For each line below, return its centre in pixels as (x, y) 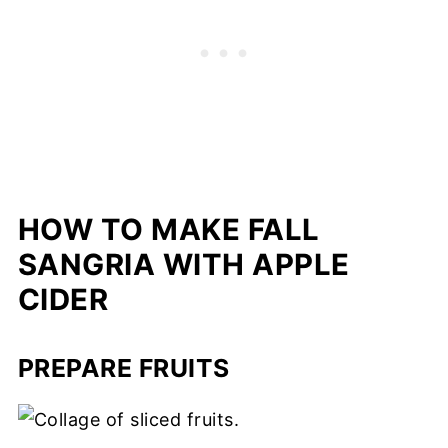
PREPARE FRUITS (123, 368)
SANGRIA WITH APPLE (183, 265)
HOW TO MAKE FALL (168, 230)
